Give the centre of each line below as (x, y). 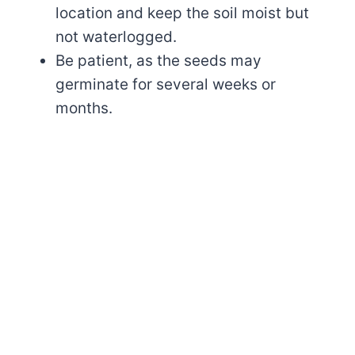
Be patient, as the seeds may (158, 61)
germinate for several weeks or (166, 85)
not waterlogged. (116, 37)
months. (84, 109)
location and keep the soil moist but (182, 13)
